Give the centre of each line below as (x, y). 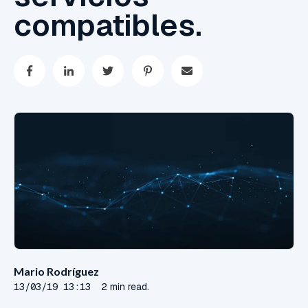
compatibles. (108, 25)
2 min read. (125, 287)
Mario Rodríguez (56, 272)
